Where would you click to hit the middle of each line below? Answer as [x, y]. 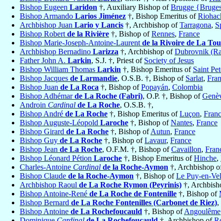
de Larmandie [94, 78]
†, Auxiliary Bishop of [134, 7]
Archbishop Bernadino [56, 52]
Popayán [155, 87]
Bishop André [42, 114]
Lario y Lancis [99, 25]
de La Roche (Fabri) [109, 96]
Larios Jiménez [100, 16]
